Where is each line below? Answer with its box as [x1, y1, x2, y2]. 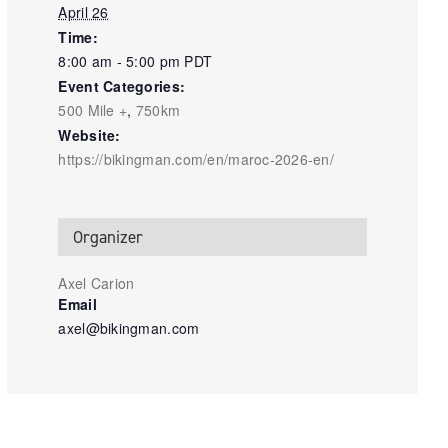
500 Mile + [58, 100, 128, 121]
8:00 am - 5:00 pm [58, 51, 185, 72]
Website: [58, 125, 121, 146]
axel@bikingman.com [58, 318, 200, 339]
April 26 [58, 2, 109, 23]
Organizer [73, 226, 144, 249]
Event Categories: [58, 76, 186, 97]
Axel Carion [58, 273, 135, 294]
